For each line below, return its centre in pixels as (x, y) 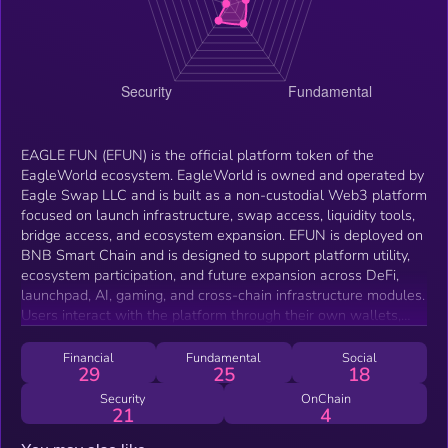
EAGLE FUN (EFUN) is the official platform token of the (197, 154)
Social (359, 357)
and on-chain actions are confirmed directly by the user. (199, 334)
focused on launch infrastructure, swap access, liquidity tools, (218, 214)
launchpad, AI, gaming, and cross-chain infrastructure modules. (223, 294)
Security (122, 398)
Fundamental (224, 357)
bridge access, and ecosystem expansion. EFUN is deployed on (155, 234)
